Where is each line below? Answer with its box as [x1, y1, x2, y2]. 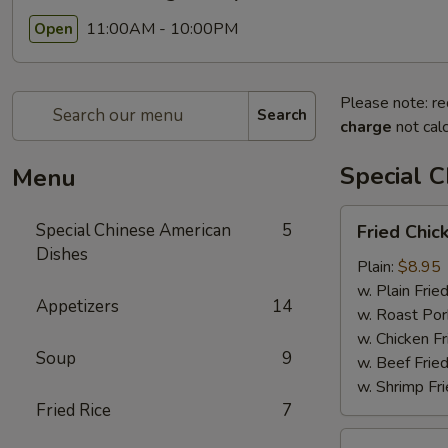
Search [257, 105, 307, 126]
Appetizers [36, 294, 119, 318]
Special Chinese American [36, 218, 231, 242]
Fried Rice [36, 398, 111, 422]
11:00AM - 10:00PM [82, 18, 238, 41]
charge [340, 115, 392, 138]
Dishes [36, 242, 88, 266]
